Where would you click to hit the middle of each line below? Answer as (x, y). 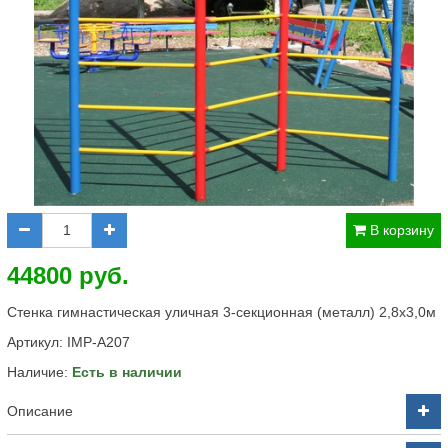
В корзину (402, 230)
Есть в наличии (127, 372)
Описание (40, 411)
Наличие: (39, 372)
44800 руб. (68, 275)
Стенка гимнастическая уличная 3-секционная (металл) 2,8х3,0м (221, 312)
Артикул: (37, 342)
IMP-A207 (98, 342)
